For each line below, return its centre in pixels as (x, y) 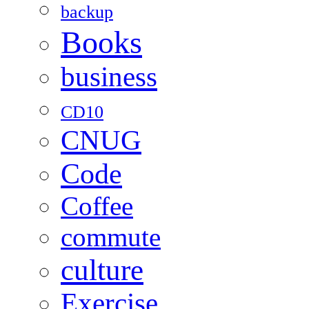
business (109, 77)
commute (111, 237)
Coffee (97, 206)
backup (87, 12)
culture (102, 269)
